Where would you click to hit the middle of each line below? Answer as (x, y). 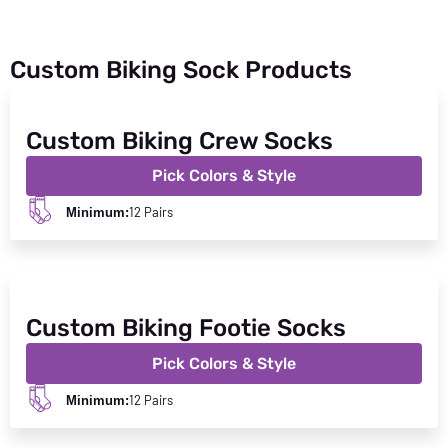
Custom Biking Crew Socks (179, 140)
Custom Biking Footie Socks (186, 328)
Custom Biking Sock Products (181, 69)
